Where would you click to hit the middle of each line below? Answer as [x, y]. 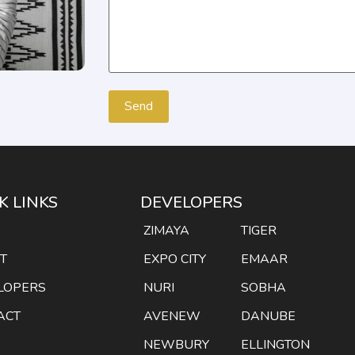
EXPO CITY [175, 260]
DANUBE [269, 317]
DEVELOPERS [191, 203]
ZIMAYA [166, 231]
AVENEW [172, 317]
